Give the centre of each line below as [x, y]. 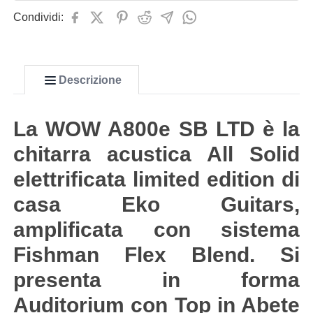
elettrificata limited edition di [156, 179]
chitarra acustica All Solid [156, 154]
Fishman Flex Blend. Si [156, 255]
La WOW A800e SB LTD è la [156, 129]
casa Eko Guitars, [156, 204]
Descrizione [90, 80]
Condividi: [38, 17]
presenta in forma [156, 280]
